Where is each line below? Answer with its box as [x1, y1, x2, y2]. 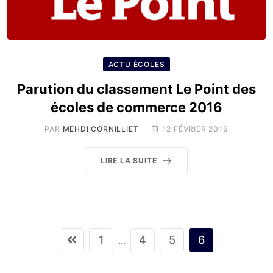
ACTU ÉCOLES [108, 60, 165, 69]
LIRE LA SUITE [101, 156, 157, 165]
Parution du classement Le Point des [17, 81, 256, 97]
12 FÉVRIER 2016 [162, 124, 229, 133]
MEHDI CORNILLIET [62, 124, 139, 133]
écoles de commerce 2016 [51, 99, 222, 115]
